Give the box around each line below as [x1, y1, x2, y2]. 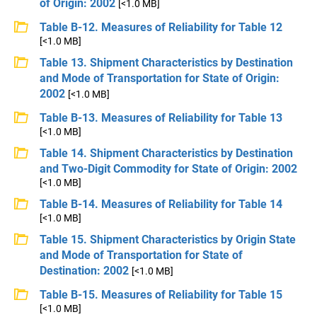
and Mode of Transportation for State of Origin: [40, 71, 279, 85]
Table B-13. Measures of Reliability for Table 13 [40, 111, 282, 125]
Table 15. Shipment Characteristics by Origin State [40, 233, 296, 246]
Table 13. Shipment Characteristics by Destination [40, 56, 293, 69]
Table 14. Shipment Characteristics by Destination [40, 146, 293, 160]
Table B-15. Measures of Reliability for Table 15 [40, 288, 282, 301]
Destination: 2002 [40, 264, 129, 277]
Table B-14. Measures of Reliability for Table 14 [40, 197, 282, 211]
